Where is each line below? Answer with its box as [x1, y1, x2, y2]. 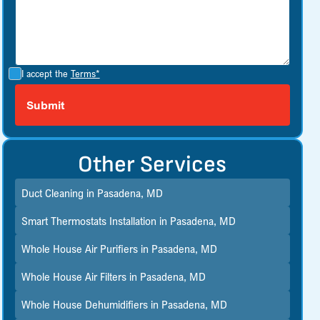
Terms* [70, 67, 100, 79]
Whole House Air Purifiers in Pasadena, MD [21, 241, 218, 256]
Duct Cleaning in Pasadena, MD [21, 185, 164, 200]
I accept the [21, 67, 71, 79]
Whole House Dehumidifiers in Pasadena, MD [21, 297, 228, 312]
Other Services [78, 151, 227, 179]
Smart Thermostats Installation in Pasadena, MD [21, 213, 236, 228]
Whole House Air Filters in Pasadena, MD [21, 269, 206, 284]
